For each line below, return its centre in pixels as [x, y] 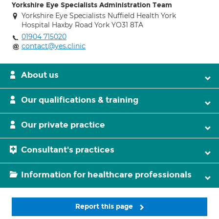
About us [40, 75]
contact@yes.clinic [54, 46]
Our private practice [63, 125]
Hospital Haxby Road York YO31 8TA [82, 25]
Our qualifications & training [80, 100]
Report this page [105, 207]
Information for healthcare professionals [106, 175]
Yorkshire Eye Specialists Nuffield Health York [99, 16]
